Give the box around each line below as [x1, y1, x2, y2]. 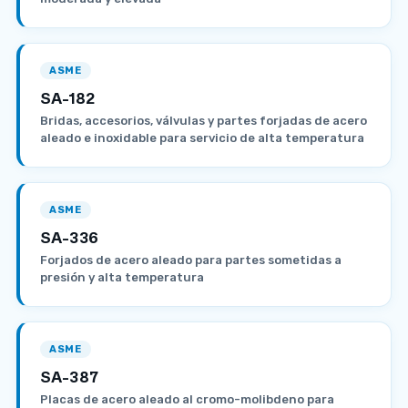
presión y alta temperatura [40, 270, 204, 284]
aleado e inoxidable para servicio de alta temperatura [40, 130, 364, 145]
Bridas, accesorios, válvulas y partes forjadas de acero [40, 113, 367, 127]
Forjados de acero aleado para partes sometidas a [40, 252, 342, 267]
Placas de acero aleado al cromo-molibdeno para [40, 392, 334, 406]
